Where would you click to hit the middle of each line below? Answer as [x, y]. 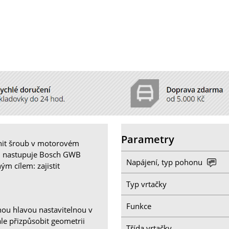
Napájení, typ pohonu [166, 162]
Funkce [139, 206]
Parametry [148, 140]
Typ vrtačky [147, 184]
